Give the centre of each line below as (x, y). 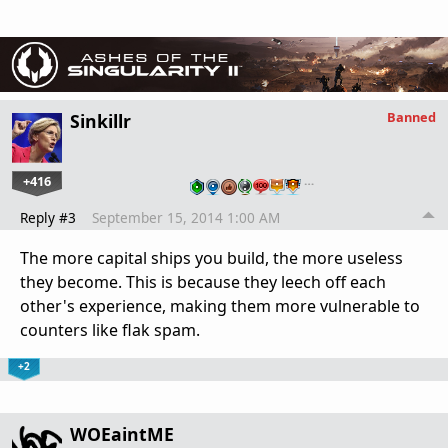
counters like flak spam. (110, 330)
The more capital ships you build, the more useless (211, 258)
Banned (411, 117)
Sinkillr (100, 121)
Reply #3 (48, 218)
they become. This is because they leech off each (203, 282)
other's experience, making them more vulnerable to (220, 306)
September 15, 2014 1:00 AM (186, 218)
